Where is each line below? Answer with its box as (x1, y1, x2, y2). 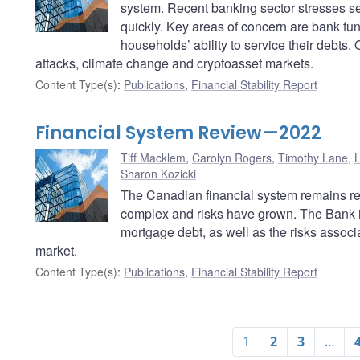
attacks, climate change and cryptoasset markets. (35, 54, 313, 73)
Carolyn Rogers (192, 149, 272, 166)
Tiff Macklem (121, 149, 186, 166)
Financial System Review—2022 (35, 121, 321, 146)
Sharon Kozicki (121, 166, 196, 182)
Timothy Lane (278, 149, 348, 166)
